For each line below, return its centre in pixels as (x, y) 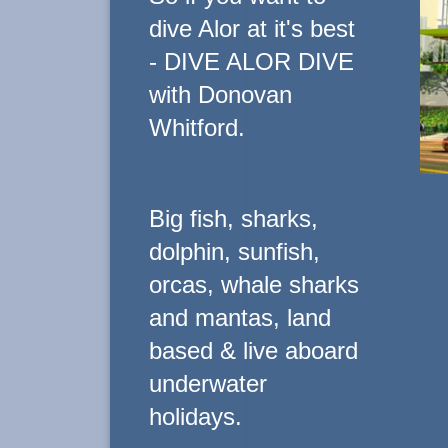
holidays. (195, 416)
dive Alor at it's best (251, 28)
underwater (207, 383)
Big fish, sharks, (233, 218)
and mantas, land (239, 317)
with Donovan (220, 94)
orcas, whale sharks (253, 284)
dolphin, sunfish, (234, 251)
